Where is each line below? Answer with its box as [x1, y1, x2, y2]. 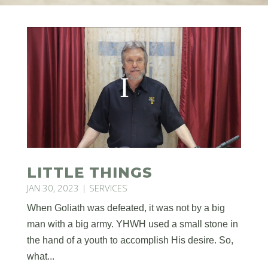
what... [26, 251, 54, 261]
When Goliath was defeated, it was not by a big [26, 202, 225, 213]
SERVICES [89, 181, 127, 194]
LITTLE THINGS [26, 163, 153, 181]
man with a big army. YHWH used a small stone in [26, 218, 238, 229]
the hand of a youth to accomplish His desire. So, [26, 234, 233, 245]
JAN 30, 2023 [26, 181, 79, 194]
